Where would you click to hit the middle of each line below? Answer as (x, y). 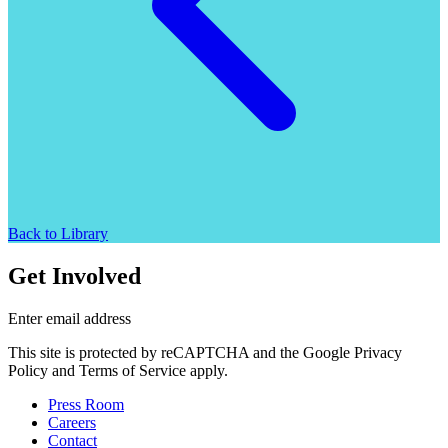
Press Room (86, 405)
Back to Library (58, 234)
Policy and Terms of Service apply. (118, 371)
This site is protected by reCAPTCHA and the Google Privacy (205, 353)
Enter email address (69, 319)
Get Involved (74, 276)
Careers (72, 423)
